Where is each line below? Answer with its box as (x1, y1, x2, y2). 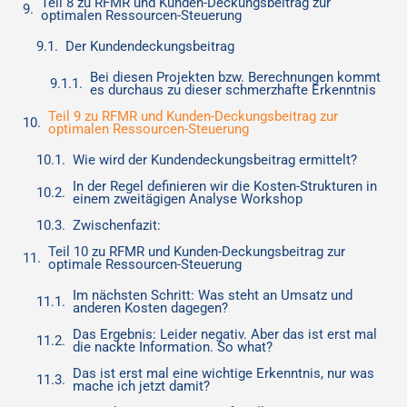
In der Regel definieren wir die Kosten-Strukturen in (73, 178, 377, 194)
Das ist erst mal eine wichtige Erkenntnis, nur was (73, 365, 374, 382)
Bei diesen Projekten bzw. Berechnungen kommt (90, 69, 381, 85)
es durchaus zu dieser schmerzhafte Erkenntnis (90, 82, 376, 98)
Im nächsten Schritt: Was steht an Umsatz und (73, 287, 352, 303)
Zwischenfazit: (73, 217, 161, 233)
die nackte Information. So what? (73, 339, 273, 355)
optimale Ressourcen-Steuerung (48, 256, 242, 273)
